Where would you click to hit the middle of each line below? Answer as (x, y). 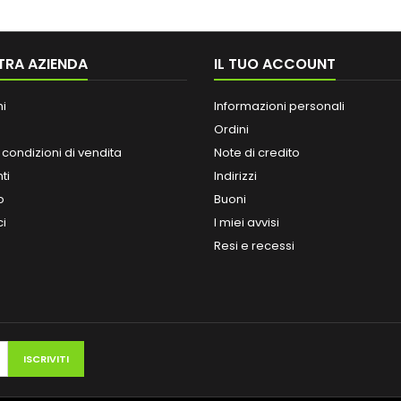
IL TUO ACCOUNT (275, 64)
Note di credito (257, 153)
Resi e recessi (254, 246)
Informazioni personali (279, 107)
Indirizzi (235, 176)
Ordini (231, 130)
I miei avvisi (247, 223)
